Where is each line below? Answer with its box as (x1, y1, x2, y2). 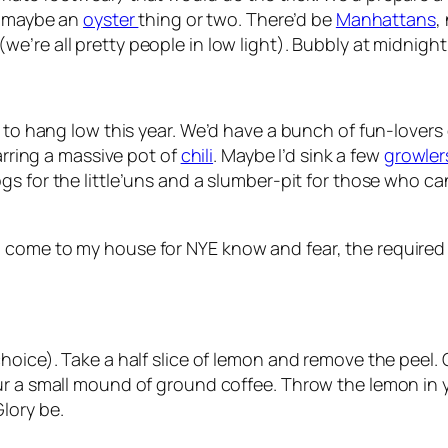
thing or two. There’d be (138, 7, 336, 32)
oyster (83, 7, 139, 32)
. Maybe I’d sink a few (213, 143, 384, 168)
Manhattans (335, 7, 436, 32)
